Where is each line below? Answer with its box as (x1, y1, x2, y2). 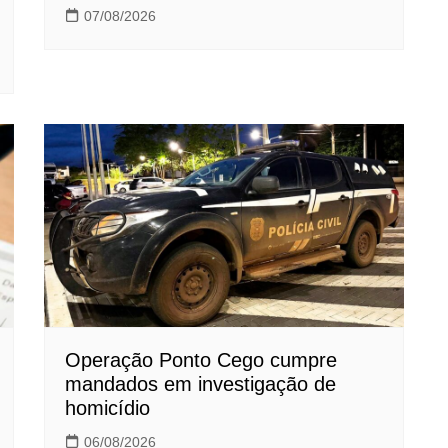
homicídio (65, 396, 150, 419)
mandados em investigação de (65, 372, 336, 395)
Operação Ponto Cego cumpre (65, 348, 337, 371)
